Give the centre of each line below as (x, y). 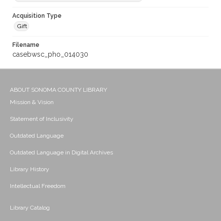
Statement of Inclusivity (42, 119)
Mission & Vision (32, 102)
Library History (30, 169)
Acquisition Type (37, 16)
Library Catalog (30, 208)
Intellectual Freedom (38, 186)
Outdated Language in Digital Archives (61, 153)
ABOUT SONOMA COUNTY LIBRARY (58, 90)
